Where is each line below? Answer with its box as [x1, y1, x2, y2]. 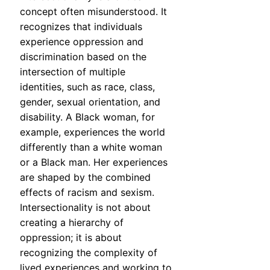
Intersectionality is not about [20, 201, 151, 214]
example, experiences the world [20, 126, 165, 139]
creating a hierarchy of [20, 216, 124, 229]
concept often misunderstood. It [20, 5, 167, 18]
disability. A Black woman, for [20, 111, 155, 124]
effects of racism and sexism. [20, 186, 154, 199]
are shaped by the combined [20, 171, 151, 184]
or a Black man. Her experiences [20, 156, 168, 169]
